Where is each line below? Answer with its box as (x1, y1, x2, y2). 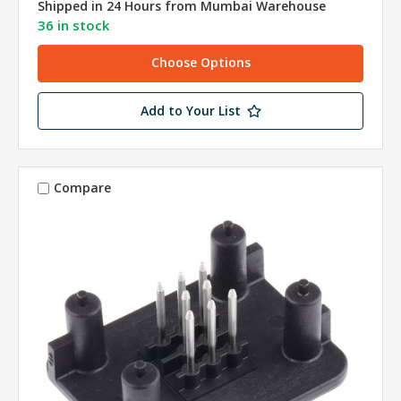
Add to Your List (140, 101, 241, 119)
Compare (53, 179, 111, 197)
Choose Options (150, 53, 251, 71)
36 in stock (38, 15, 109, 34)
